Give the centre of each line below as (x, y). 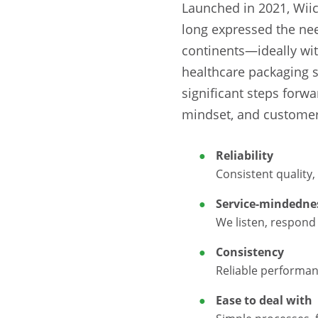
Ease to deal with (264, 300)
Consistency (250, 252)
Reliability (245, 155)
